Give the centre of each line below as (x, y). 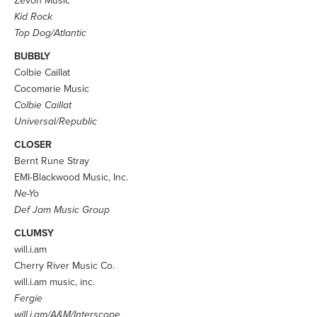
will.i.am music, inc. (54, 282)
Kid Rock (33, 17)
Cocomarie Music (52, 89)
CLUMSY (34, 233)
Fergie (28, 298)
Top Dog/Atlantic (50, 33)
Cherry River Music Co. (64, 266)
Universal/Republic (56, 121)
